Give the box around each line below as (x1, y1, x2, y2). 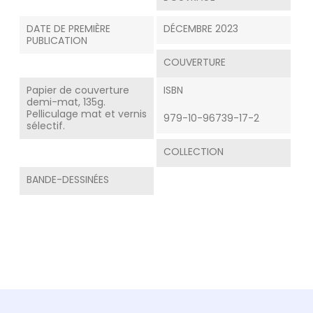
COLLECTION (163, 145, 224, 159)
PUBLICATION (27, 34, 87, 48)
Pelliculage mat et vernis (27, 107, 147, 122)
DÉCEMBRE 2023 (163, 22, 238, 36)
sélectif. (27, 119, 65, 133)
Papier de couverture (27, 83, 129, 98)
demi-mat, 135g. (27, 95, 105, 110)
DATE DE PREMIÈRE (27, 22, 110, 36)
